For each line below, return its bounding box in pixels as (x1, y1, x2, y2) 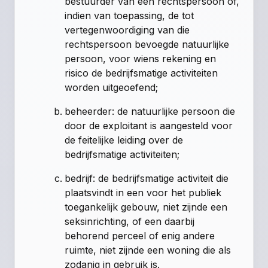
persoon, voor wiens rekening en (65, 53, 217, 65)
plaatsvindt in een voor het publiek (65, 187, 222, 199)
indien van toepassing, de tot (65, 10, 194, 22)
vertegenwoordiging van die (65, 24, 190, 36)
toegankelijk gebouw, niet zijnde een (65, 201, 228, 214)
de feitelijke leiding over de (65, 134, 184, 147)
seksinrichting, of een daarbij (65, 215, 195, 228)
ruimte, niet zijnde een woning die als (65, 244, 232, 257)
